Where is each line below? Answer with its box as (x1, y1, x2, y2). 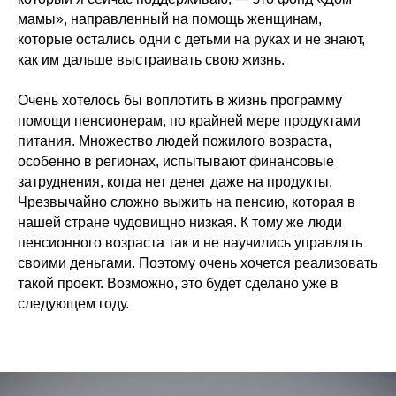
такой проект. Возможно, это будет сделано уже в (18, 275, 339, 291)
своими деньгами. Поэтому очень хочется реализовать (18, 255, 377, 270)
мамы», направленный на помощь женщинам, (18, 11, 322, 27)
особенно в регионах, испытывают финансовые (18, 153, 334, 169)
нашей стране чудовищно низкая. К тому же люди (18, 214, 342, 230)
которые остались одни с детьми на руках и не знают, (18, 31, 365, 47)
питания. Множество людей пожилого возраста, (18, 133, 331, 148)
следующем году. (18, 295, 129, 311)
